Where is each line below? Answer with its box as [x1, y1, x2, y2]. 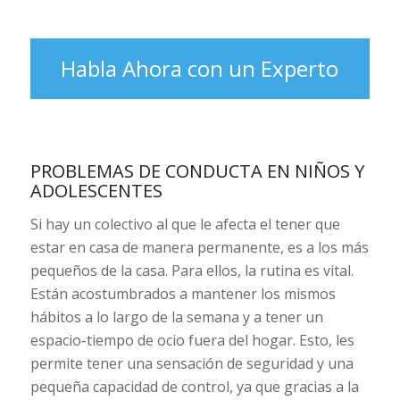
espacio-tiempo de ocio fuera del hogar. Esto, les [29, 330, 354, 351]
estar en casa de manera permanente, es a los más [29, 237, 369, 258]
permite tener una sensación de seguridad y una [29, 354, 354, 374]
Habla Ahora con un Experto [61, 54, 339, 84]
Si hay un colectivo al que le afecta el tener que [29, 214, 340, 235]
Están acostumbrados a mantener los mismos [29, 284, 336, 304]
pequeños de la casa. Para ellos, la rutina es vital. [29, 261, 354, 281]
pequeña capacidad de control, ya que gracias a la [29, 377, 359, 397]
